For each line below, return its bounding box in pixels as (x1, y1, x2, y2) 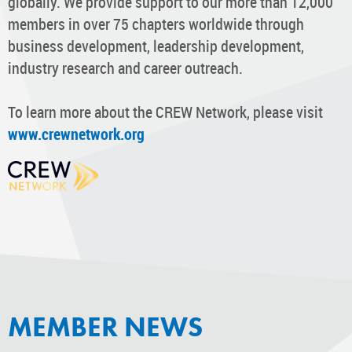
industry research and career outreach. (8, 57, 243, 79)
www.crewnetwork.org (8, 123, 145, 145)
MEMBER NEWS (8, 310, 203, 343)
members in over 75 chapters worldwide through (8, 13, 304, 35)
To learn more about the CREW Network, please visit (8, 101, 323, 123)
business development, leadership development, (8, 35, 304, 57)
